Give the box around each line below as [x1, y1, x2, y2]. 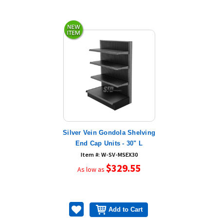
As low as [77, 164, 106, 174]
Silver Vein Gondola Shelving [63, 128, 155, 136]
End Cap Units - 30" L [75, 139, 143, 147]
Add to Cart [109, 206, 143, 214]
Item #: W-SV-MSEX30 [80, 150, 138, 158]
